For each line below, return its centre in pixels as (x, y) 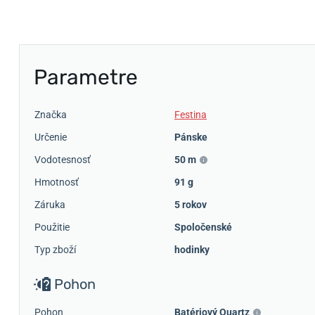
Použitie (52, 227)
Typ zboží (55, 250)
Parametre (86, 77)
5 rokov (191, 205)
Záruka (50, 205)
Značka (51, 115)
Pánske (191, 137)
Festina (191, 115)
